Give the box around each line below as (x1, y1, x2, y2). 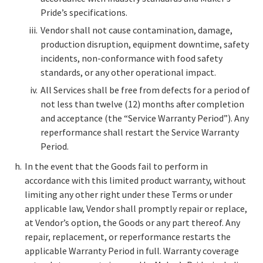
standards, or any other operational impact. (41, 66, 216, 79)
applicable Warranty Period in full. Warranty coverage (25, 245, 239, 257)
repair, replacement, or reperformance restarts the (25, 231, 231, 243)
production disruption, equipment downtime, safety (41, 38, 249, 50)
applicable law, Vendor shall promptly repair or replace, (25, 203, 247, 215)
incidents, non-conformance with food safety (41, 52, 222, 65)
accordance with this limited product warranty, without (25, 174, 246, 187)
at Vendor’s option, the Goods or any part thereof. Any (25, 217, 240, 229)
